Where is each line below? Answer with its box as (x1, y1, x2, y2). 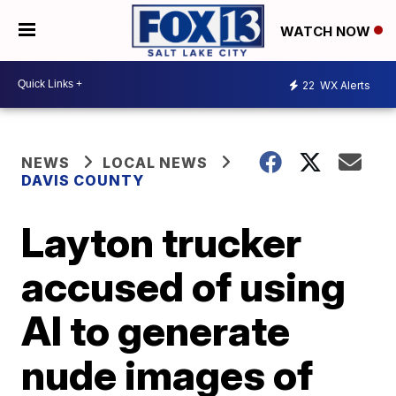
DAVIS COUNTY (21, 171, 145, 189)
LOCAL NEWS (103, 153, 209, 171)
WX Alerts (317, 79, 370, 93)
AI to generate (21, 305, 291, 355)
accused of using (21, 261, 346, 311)
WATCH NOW (280, 22, 374, 40)
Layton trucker (21, 217, 302, 267)
